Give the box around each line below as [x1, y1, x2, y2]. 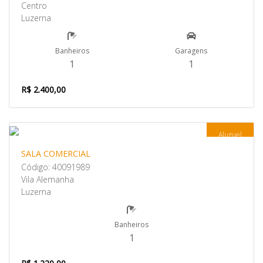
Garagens [175, 46, 207, 56]
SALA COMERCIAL [21, 148, 90, 159]
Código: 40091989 [21, 161, 90, 173]
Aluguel [218, 130, 242, 140]
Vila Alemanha [21, 174, 74, 185]
